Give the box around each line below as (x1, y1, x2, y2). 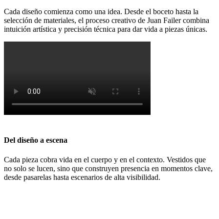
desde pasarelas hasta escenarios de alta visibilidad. (4, 173, 160, 181)
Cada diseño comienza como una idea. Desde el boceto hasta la (4, 7, 198, 16)
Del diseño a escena (4, 136, 67, 145)
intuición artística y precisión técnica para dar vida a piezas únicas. (4, 25, 207, 34)
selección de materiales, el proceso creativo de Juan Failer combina (4, 16, 209, 25)
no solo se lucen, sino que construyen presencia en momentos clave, (4, 164, 213, 173)
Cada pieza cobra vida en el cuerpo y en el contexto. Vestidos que (4, 155, 206, 164)
